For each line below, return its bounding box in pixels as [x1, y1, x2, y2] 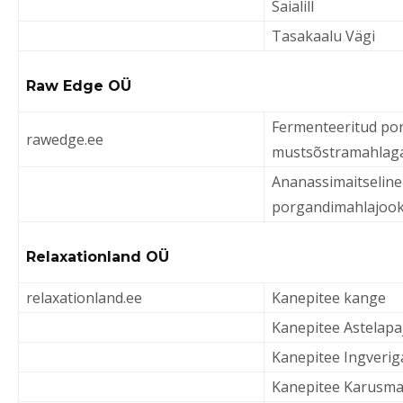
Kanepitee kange [272, 288, 386, 308]
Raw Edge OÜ [26, 77, 131, 94]
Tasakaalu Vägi [272, 26, 375, 46]
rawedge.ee [26, 130, 103, 149]
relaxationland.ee [26, 288, 142, 308]
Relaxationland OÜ [26, 248, 169, 265]
